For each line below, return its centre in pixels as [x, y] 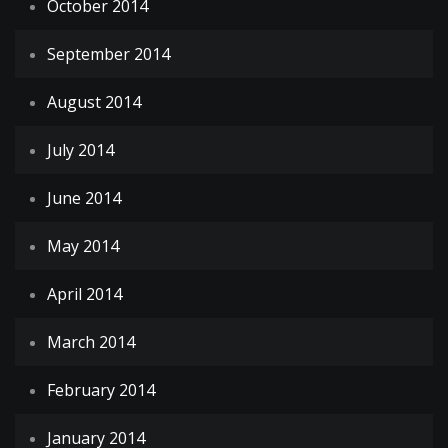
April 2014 [84, 294]
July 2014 [80, 150]
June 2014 [84, 198]
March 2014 [91, 342]
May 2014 [83, 246]
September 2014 [108, 54]
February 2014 [101, 390]
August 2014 [94, 102]
